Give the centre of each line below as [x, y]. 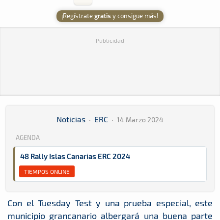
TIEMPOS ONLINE [47, 171]
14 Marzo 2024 [140, 120]
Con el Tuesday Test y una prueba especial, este [110, 203]
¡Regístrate [78, 16]
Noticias [71, 119]
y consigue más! [135, 16]
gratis [103, 16]
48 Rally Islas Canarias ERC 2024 [75, 156]
